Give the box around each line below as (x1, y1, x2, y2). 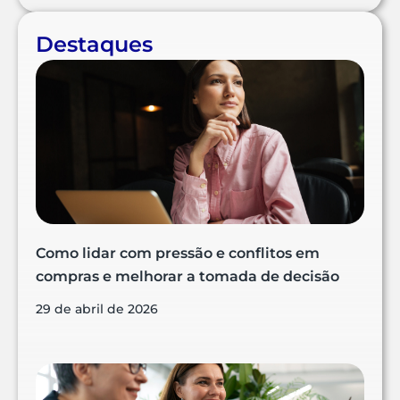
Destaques (36, 31, 153, 58)
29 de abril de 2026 (36, 301, 158, 318)
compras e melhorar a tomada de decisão (36, 268, 339, 286)
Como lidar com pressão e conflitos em (36, 245, 320, 262)
